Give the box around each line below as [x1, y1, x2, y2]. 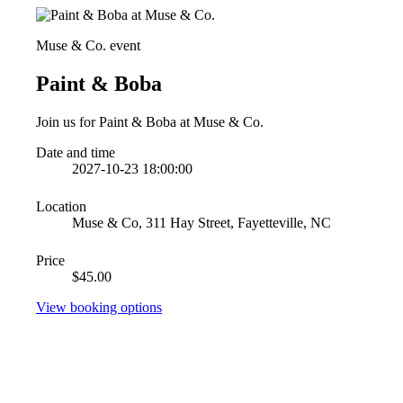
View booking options [36, 299, 162, 315]
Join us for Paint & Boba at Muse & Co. [36, 113, 264, 130]
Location [36, 198, 86, 214]
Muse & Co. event [36, 38, 140, 53]
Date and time [36, 144, 115, 160]
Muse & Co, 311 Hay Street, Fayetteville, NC [72, 214, 331, 230]
